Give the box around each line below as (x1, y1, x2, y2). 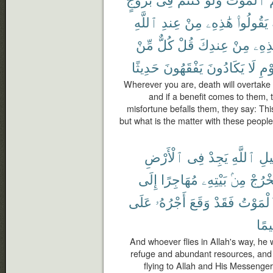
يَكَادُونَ (207, 57, 244, 76)
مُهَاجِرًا (161, 169, 198, 188)
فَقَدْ (214, 192, 235, 211)
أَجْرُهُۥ (155, 192, 186, 211)
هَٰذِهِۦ (206, 12, 233, 31)
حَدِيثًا (132, 57, 160, 76)
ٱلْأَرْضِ (144, 147, 183, 166)
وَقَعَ (190, 192, 210, 211)
